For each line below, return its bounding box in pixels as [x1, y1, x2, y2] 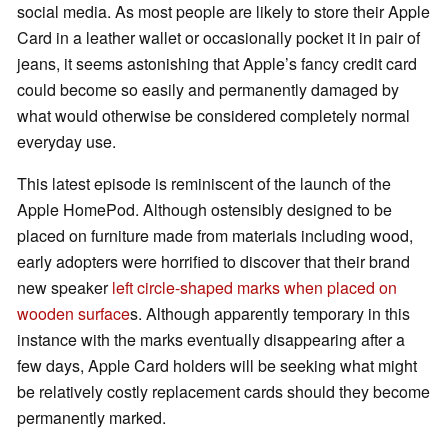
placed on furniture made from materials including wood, [17, 224, 413, 248]
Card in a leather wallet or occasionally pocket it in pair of [17, 26, 420, 50]
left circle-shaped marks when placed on [112, 276, 397, 300]
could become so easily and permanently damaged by [17, 78, 399, 102]
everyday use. [17, 130, 116, 154]
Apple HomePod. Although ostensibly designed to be [17, 198, 392, 222]
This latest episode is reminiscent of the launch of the [17, 172, 391, 196]
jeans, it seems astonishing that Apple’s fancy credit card [17, 52, 417, 76]
